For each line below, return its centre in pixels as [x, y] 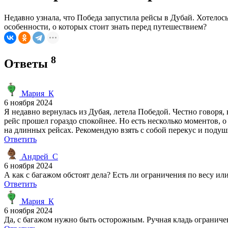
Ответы [27, 63]
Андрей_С [39, 156]
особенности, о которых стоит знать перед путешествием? [105, 26]
